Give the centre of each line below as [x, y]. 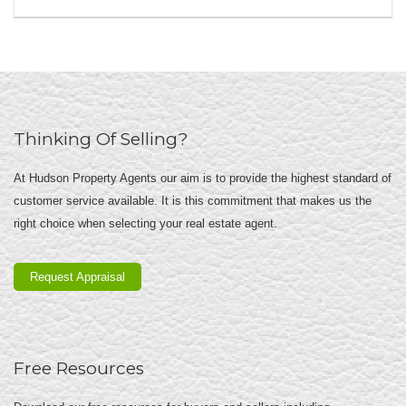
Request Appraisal [77, 277]
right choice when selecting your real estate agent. [145, 223]
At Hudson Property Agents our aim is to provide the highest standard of [203, 178]
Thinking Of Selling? [101, 139]
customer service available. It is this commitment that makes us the [193, 201]
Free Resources [79, 368]
